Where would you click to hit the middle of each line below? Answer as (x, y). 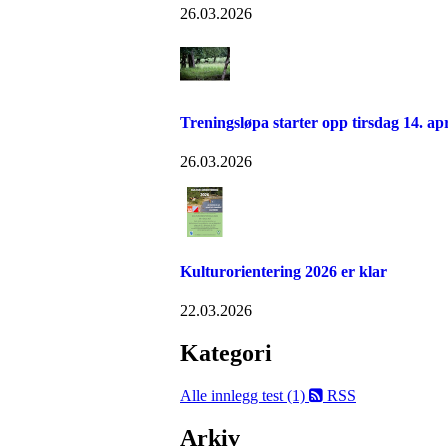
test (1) (285, 395)
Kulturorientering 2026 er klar (283, 271)
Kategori (226, 352)
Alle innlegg (221, 395)
